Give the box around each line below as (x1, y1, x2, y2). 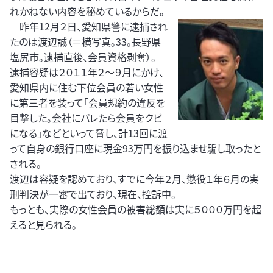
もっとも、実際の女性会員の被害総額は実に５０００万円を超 (10, 202, 261, 217)
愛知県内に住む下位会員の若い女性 (10, 80, 163, 95)
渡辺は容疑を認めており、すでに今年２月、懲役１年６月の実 (10, 171, 259, 186)
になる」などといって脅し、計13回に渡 (10, 126, 168, 141)
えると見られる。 (10, 217, 77, 232)
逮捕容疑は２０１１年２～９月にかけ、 (10, 65, 164, 80)
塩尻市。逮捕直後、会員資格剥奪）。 (10, 49, 156, 65)
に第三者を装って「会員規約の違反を (10, 95, 165, 110)
